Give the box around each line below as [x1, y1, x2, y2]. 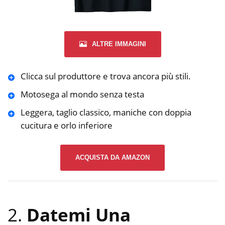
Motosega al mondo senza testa [20, 88, 144, 100]
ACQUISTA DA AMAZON [75, 154, 150, 162]
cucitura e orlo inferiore [20, 119, 113, 131]
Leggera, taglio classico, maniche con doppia [20, 106, 191, 118]
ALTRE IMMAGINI [91, 40, 146, 48]
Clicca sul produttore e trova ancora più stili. [20, 70, 191, 82]
